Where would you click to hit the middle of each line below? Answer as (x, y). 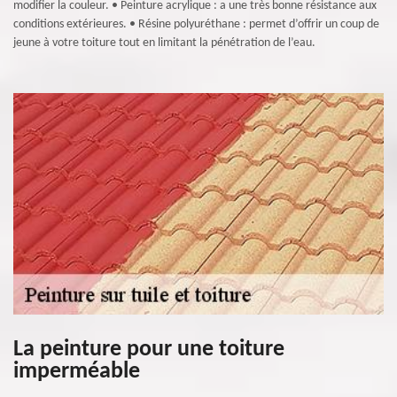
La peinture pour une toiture (149, 350)
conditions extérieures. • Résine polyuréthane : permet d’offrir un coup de (196, 24)
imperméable (77, 372)
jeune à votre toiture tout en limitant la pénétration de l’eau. (164, 43)
